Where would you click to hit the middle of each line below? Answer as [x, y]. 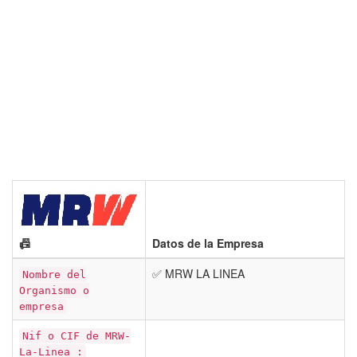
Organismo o [54, 290]
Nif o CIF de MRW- [76, 336]
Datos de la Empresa [208, 243]
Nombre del [54, 275]
